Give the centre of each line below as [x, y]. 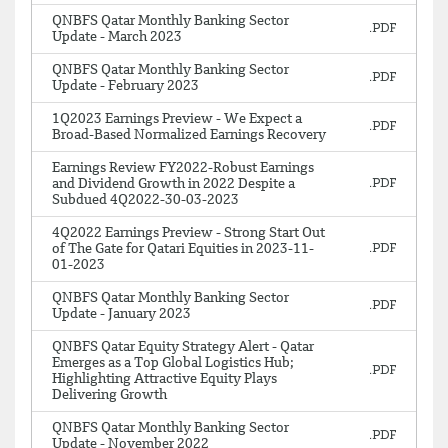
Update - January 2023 [121, 314]
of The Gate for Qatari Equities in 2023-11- [183, 249]
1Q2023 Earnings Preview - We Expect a [177, 119]
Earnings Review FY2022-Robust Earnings [183, 168]
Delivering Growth [109, 395]
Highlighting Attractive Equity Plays [164, 379]
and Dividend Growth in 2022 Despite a [173, 184]
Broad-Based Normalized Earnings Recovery [189, 135]
